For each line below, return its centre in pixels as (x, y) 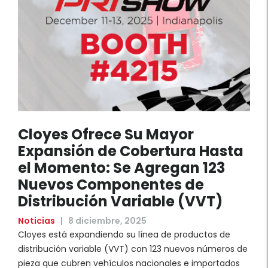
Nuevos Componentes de (111, 185)
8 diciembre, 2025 (106, 221)
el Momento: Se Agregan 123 (121, 168)
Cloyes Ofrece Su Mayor (106, 135)
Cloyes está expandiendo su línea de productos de (124, 235)
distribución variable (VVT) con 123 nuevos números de (133, 249)
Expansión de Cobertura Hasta (131, 151)
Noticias (36, 221)
